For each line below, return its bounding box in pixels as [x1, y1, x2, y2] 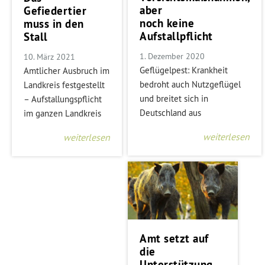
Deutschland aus [140, 106, 202, 118]
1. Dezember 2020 [140, 50, 205, 62]
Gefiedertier [24, 3, 86, 18]
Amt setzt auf [140, 231, 209, 246]
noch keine [140, 15, 195, 31]
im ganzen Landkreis [24, 107, 101, 119]
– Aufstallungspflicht [24, 93, 102, 105]
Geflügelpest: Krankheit [140, 64, 228, 76]
